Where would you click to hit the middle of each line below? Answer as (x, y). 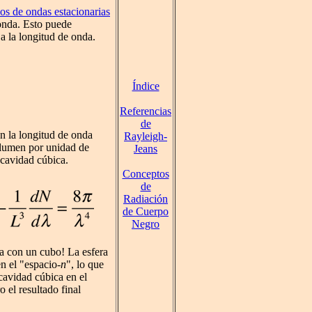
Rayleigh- (146, 136)
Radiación (146, 199)
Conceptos (146, 174)
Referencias (146, 111)
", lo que (85, 265)
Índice (146, 86)
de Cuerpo (146, 211)
